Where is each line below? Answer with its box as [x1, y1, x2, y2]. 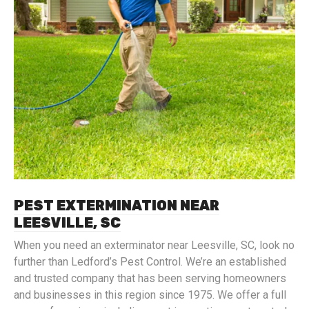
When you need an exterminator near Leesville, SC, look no [14, 239, 295, 252]
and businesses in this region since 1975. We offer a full [14, 288, 286, 301]
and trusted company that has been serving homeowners [14, 272, 286, 285]
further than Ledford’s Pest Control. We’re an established [14, 255, 286, 268]
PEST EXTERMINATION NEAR [14, 197, 219, 214]
